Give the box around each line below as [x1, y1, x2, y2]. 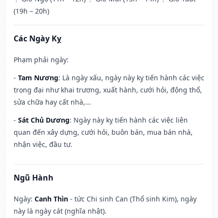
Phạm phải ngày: [14, 55, 69, 65]
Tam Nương [18, 73, 58, 83]
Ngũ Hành [14, 172, 54, 183]
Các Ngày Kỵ [14, 33, 61, 44]
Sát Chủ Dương [18, 115, 70, 125]
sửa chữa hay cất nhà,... [14, 97, 91, 107]
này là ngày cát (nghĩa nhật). [14, 206, 107, 216]
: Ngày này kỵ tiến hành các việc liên [70, 115, 188, 125]
